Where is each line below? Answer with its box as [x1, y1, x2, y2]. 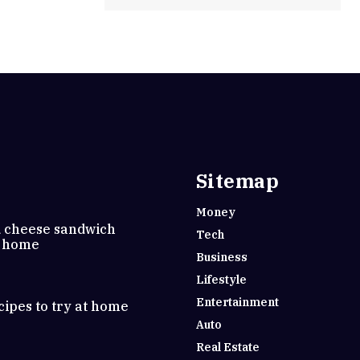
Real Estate [195, 340, 260, 354]
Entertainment [195, 295, 279, 309]
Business [195, 250, 247, 264]
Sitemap [195, 168, 279, 194]
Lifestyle [195, 272, 247, 287]
